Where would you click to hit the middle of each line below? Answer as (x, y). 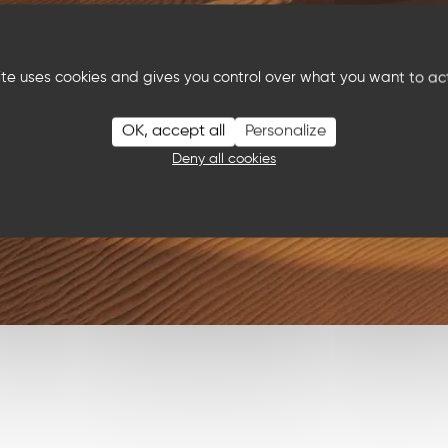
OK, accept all (173, 131)
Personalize (285, 131)
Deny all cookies (224, 159)
